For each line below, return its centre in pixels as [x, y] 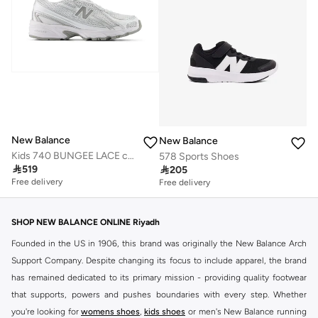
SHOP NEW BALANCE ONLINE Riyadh [86, 223]
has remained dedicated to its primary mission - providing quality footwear [159, 278]
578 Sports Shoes [199, 157]
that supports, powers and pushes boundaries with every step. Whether [159, 295]
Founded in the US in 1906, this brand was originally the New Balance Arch [159, 244]
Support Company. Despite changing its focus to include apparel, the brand [159, 261]
